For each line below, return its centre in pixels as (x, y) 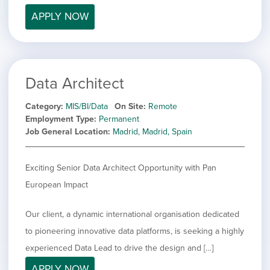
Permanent (119, 119)
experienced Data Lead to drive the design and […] (119, 248)
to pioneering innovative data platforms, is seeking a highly (135, 231)
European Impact (57, 184)
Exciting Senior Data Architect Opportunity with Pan (121, 168)
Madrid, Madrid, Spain (152, 131)
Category (43, 106)
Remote (163, 106)
